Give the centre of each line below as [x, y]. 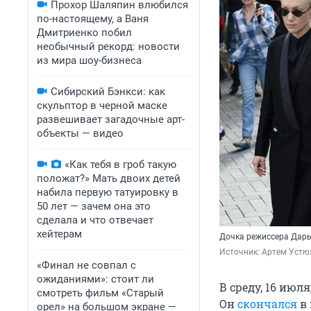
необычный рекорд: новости [108, 47]
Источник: [241, 252]
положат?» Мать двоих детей [109, 178]
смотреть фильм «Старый [100, 293]
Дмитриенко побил [84, 33]
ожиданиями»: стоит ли [95, 279]
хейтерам [59, 234]
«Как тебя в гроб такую [120, 165]
